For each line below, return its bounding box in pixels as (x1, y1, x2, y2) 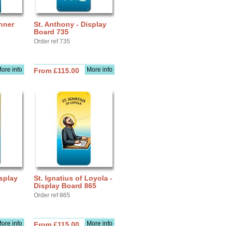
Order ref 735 (34, 38, 70, 45)
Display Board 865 (34, 182, 96, 190)
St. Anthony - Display (34, 20, 106, 28)
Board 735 (34, 28, 69, 36)
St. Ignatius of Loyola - (34, 174, 112, 182)
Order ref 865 (34, 192, 70, 199)
